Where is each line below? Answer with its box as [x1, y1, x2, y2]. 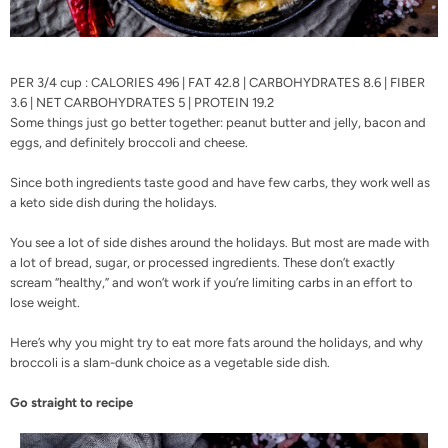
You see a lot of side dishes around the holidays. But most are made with [10, 234, 429, 250]
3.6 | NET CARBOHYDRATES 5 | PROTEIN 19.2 [10, 94, 274, 110]
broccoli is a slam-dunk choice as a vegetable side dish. [10, 354, 330, 370]
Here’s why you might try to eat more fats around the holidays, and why [10, 334, 423, 350]
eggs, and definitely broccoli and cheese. [10, 134, 248, 150]
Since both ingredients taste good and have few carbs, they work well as [10, 174, 430, 190]
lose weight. [10, 294, 80, 310]
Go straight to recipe [10, 394, 133, 410]
